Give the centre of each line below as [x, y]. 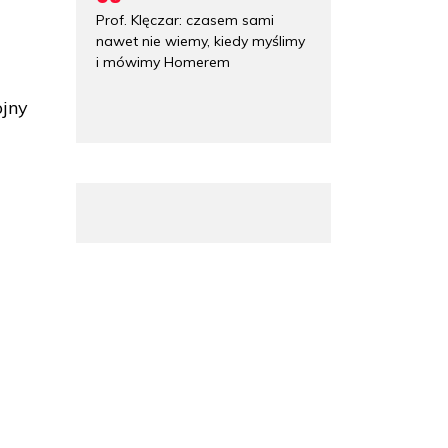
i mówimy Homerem [163, 61]
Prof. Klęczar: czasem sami [185, 19]
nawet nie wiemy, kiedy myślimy [200, 40]
